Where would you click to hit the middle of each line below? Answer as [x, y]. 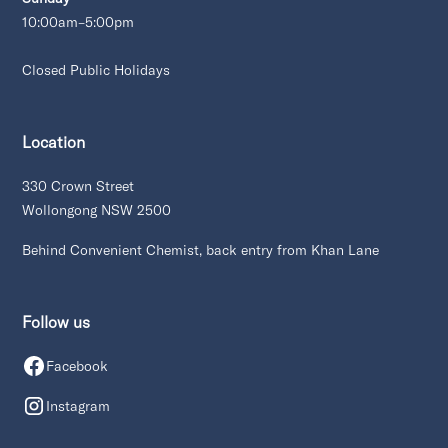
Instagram [78, 405]
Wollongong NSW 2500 [97, 209]
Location [54, 141]
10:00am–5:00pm [78, 21]
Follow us [56, 321]
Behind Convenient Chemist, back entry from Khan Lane [201, 249]
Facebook [77, 365]
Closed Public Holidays [96, 69]
